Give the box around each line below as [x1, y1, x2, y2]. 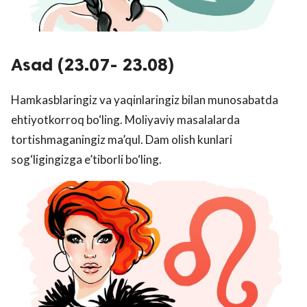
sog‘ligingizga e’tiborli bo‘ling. [11, 151, 162, 167]
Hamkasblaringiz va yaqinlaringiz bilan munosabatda [11, 92, 278, 107]
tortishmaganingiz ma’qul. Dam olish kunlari [11, 132, 232, 147]
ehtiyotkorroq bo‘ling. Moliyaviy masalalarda [11, 112, 240, 127]
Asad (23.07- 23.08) [11, 53, 174, 75]
